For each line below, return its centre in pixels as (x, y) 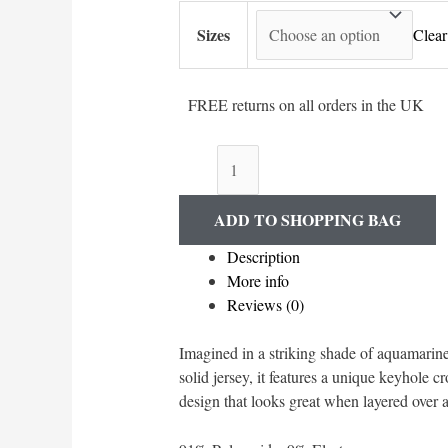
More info (257, 280)
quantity (203, 275)
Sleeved (202, 227)
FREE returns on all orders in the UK (301, 104)
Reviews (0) (265, 304)
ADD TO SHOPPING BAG (307, 219)
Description (263, 256)
